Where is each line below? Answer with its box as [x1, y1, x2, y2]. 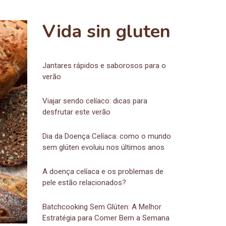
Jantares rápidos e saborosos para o [42, 61, 166, 70]
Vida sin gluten [42, 19, 171, 44]
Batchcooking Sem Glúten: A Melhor [42, 202, 161, 211]
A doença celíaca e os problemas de [42, 167, 163, 176]
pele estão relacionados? [42, 178, 126, 187]
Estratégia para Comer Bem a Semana [42, 213, 169, 222]
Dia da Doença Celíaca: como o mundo [42, 132, 171, 141]
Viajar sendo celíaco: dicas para [42, 96, 147, 105]
